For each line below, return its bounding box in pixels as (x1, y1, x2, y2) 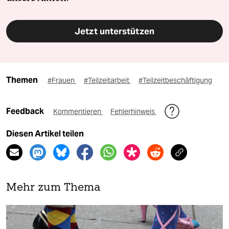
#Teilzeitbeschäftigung (139, 75, 212, 85)
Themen (6, 75, 38, 85)
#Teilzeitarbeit (84, 75, 131, 85)
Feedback (6, 106, 45, 116)
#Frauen (48, 75, 76, 85)
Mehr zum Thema (6, 182, 101, 193)
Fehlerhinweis (110, 106, 156, 116)
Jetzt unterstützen (75, 25, 154, 37)
